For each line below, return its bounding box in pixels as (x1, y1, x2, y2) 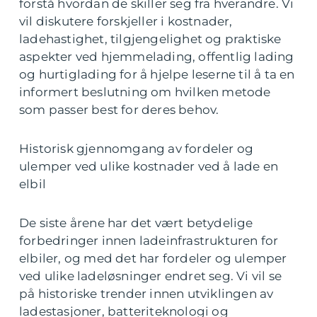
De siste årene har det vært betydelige (19, 216, 253, 231)
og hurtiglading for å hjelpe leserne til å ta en (19, 67, 295, 82)
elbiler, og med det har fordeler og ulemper (19, 251, 287, 266)
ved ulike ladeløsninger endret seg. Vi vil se (19, 269, 282, 284)
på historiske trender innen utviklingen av (19, 287, 274, 301)
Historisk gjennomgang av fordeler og (19, 142, 254, 156)
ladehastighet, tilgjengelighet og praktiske (19, 32, 282, 47)
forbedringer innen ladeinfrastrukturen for (19, 234, 279, 248)
